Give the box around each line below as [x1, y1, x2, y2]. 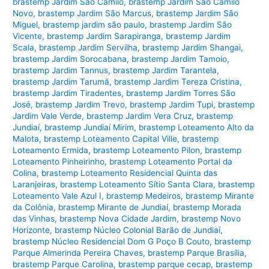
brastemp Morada [173, 202, 242, 212]
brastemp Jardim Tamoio [131, 53, 228, 64]
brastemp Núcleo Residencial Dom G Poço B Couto [13, 236, 210, 246]
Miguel [13, 19, 38, 29]
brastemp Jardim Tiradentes [13, 88, 122, 98]
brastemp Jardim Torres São [126, 88, 236, 98]
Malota [13, 133, 40, 144]
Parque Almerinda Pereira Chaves [13, 247, 144, 258]
